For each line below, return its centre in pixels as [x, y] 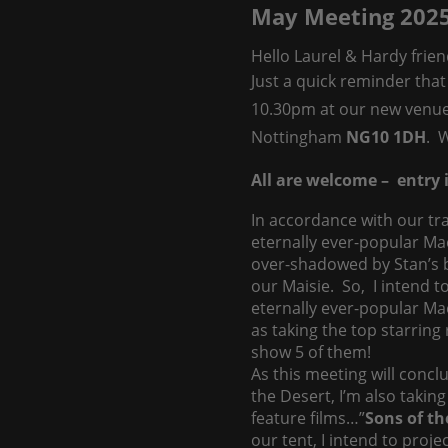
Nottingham [298, 137]
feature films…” [308, 418]
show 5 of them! [311, 352]
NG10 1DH [386, 137]
